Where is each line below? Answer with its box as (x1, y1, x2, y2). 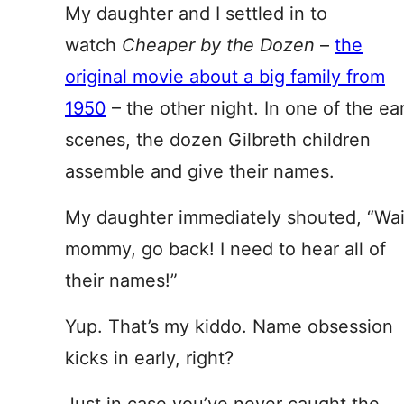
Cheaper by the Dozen (122, 34, 320, 56)
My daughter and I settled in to (65, 3, 327, 24)
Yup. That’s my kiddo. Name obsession (65, 316, 393, 337)
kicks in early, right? (65, 347, 234, 369)
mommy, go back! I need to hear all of (65, 238, 386, 260)
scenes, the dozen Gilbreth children (65, 129, 371, 151)
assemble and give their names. (65, 161, 335, 182)
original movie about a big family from (65, 66, 385, 87)
